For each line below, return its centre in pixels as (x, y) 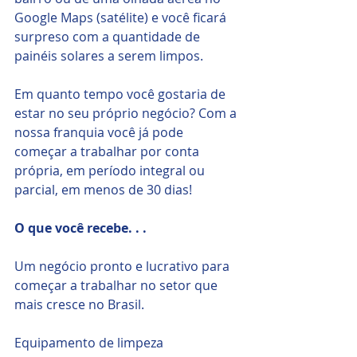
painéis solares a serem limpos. (110, 56)
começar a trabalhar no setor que (118, 286)
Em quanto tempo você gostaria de (122, 94)
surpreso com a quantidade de (109, 37)
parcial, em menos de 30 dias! (103, 190)
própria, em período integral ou (111, 171)
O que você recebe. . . (80, 228)
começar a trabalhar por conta (108, 152)
